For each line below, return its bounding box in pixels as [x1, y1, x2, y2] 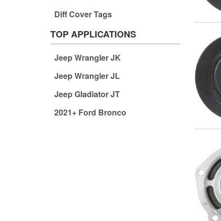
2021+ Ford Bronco [54, 106, 126, 118]
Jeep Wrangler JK [54, 51, 121, 63]
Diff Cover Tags [54, 8, 112, 20]
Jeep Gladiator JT [54, 88, 120, 100]
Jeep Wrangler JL [54, 70, 120, 81]
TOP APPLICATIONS [50, 27, 136, 40]
